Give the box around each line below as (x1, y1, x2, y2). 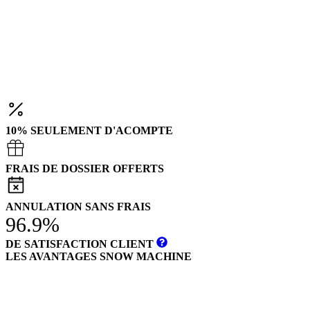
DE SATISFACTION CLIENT (6, 237, 156, 250)
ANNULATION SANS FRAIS (6, 200, 151, 212)
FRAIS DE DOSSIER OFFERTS (6, 162, 164, 174)
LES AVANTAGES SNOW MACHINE (6, 250, 192, 262)
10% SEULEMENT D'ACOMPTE (6, 124, 173, 136)
